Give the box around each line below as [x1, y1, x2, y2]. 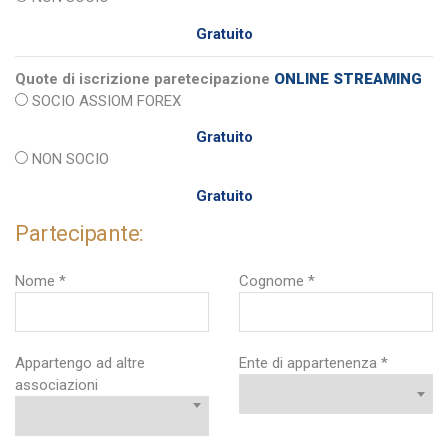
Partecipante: [15, 220, 143, 246]
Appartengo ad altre [15, 354, 145, 372]
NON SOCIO [28, 150, 109, 168]
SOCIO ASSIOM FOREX [28, 91, 181, 110]
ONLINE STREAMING [274, 69, 422, 88]
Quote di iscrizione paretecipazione [15, 69, 274, 88]
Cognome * [239, 271, 315, 290]
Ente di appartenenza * [239, 354, 388, 372]
